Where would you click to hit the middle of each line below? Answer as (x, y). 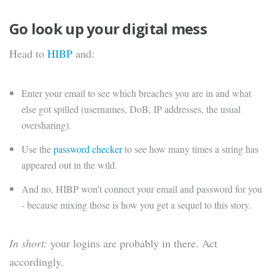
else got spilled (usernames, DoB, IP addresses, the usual (131, 109)
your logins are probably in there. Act (132, 243)
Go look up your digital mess (108, 29)
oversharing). (46, 125)
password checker (88, 149)
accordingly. (37, 262)
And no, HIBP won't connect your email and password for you (142, 189)
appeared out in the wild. (69, 165)
